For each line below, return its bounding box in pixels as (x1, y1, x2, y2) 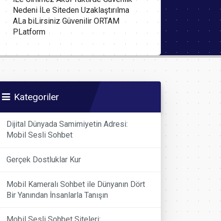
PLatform (13, 27, 45, 37)
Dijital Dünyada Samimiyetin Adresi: (6, 119, 128, 129)
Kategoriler (14, 91, 59, 103)
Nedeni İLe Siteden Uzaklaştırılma (13, 5, 129, 15)
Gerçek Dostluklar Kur (6, 155, 81, 164)
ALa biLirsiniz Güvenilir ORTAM (13, 16, 119, 26)
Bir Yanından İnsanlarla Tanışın (6, 190, 109, 200)
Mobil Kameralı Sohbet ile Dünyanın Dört (6, 179, 146, 189)
